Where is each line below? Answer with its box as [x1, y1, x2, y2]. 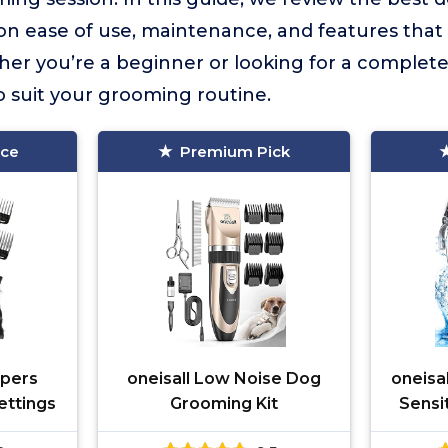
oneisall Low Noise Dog [126, 369, 321, 388]
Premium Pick [179, 142, 290, 161]
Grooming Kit [169, 394, 278, 413]
